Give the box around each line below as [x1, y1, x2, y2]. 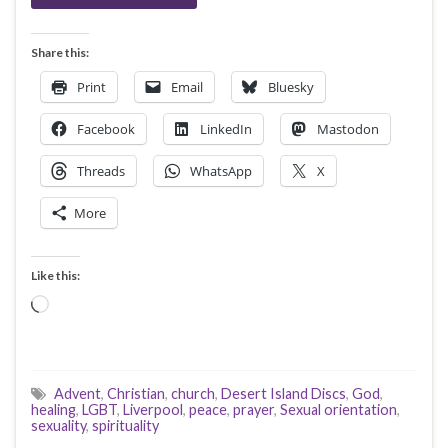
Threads [77, 161, 125, 180]
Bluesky [268, 77, 314, 96]
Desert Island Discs [221, 384, 346, 402]
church [171, 384, 215, 402]
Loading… [48, 295, 115, 315]
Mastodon [317, 119, 379, 138]
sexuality [31, 416, 86, 434]
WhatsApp [190, 161, 252, 180]
